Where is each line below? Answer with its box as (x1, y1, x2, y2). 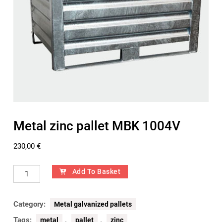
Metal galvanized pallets (54, 200, 132, 208)
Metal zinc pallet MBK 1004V (13, 118, 180, 133)
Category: (13, 199, 48, 209)
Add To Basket (72, 167, 121, 175)
